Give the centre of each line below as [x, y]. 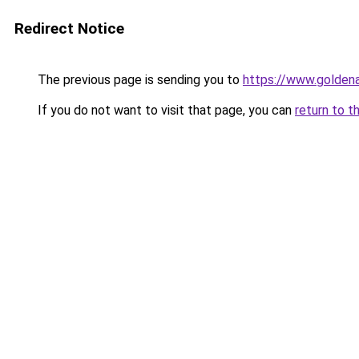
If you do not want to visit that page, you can [165, 110]
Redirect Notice [69, 28]
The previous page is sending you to [139, 80]
